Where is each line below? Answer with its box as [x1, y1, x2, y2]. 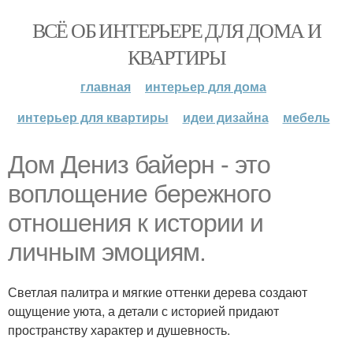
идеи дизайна [182, 108, 269, 126]
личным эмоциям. [8, 238, 206, 266]
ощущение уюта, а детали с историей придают [8, 302, 279, 320]
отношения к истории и [8, 209, 263, 237]
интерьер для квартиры [17, 108, 169, 126]
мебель [282, 108, 330, 126]
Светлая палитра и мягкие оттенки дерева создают [8, 283, 307, 301]
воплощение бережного [8, 180, 271, 208]
